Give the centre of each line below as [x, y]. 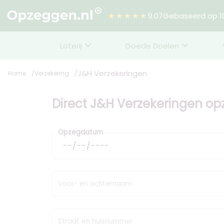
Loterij [71, 45]
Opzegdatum [80, 132]
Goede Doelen [152, 45]
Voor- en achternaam [95, 183]
